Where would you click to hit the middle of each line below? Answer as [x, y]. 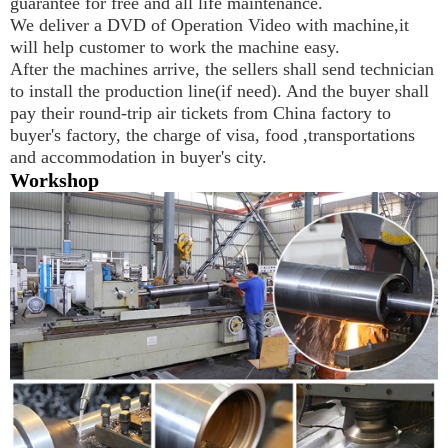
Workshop [54, 179]
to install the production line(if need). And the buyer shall [219, 90]
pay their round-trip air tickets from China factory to [200, 112]
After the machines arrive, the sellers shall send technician [222, 68]
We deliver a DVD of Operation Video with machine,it [209, 24]
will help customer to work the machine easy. [175, 46]
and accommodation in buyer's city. [138, 156]
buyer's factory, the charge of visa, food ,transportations [212, 134]
